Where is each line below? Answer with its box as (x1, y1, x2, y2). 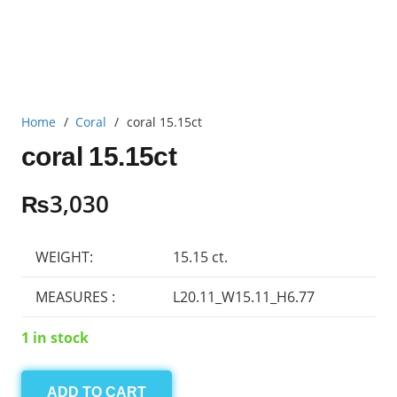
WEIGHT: (35, 246, 93, 267)
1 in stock (21, 328, 89, 348)
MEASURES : (35, 286, 115, 307)
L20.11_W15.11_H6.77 (173, 286, 315, 307)
